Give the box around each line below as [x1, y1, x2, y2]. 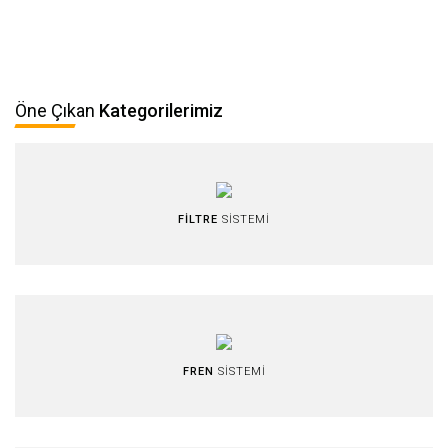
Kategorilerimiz [99, 100, 223, 122]
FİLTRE [178, 213, 218, 227]
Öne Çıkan [15, 100, 99, 122]
